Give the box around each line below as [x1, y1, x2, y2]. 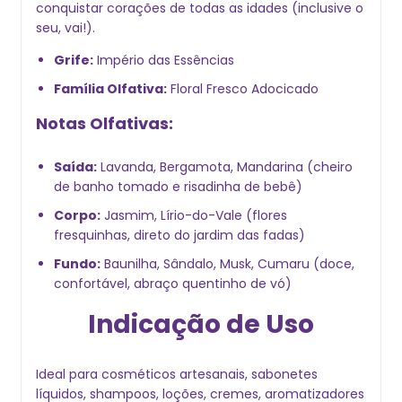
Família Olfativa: [54, 79, 167, 98]
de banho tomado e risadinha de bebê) [54, 177, 302, 196]
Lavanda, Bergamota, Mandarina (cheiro [97, 157, 353, 176]
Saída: [54, 157, 97, 176]
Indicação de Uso [88, 306, 314, 342]
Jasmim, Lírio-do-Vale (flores [100, 205, 287, 224]
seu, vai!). [36, 18, 95, 37]
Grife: [54, 50, 93, 69]
